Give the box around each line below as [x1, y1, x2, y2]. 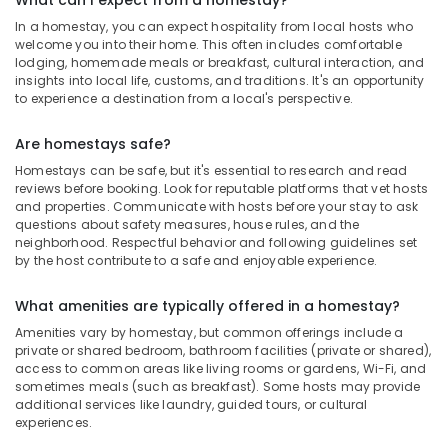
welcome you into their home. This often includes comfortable [15, 36, 402, 53]
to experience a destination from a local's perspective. [15, 90, 353, 107]
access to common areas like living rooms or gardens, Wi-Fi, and [15, 360, 427, 377]
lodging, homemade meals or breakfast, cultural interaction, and [15, 54, 425, 71]
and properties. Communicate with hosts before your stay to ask [15, 198, 419, 215]
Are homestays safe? [15, 134, 171, 154]
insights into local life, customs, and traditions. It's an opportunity [15, 72, 425, 89]
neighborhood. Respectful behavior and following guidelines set [15, 234, 418, 251]
